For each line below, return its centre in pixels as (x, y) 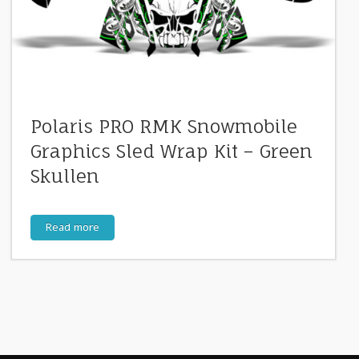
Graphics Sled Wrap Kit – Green (171, 152)
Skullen (65, 177)
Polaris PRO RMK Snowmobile (163, 127)
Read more (73, 227)
